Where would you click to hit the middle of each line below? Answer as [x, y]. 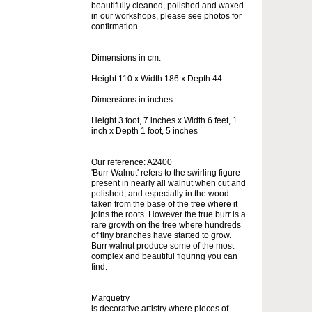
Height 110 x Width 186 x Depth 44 [157, 78]
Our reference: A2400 [132, 162]
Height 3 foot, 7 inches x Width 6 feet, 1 [164, 120]
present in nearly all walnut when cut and [169, 183]
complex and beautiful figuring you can [164, 256]
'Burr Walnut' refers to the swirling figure [166, 172]
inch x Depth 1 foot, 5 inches [145, 131]
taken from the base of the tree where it [164, 204]
